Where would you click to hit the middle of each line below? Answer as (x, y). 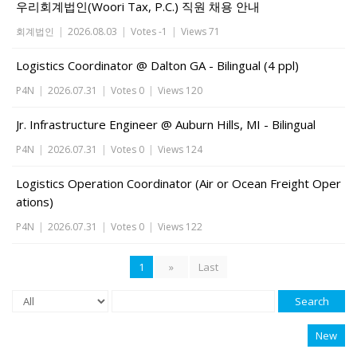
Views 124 (180, 149)
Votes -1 (149, 31)
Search (312, 301)
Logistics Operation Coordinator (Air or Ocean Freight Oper (178, 183)
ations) (35, 202)
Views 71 (200, 31)
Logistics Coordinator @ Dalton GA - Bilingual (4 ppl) (157, 65)
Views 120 (180, 90)
